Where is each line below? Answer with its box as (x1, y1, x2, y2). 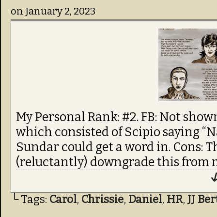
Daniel (128, 193, 162, 206)
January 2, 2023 (25, 5, 95, 17)
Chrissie (81, 193, 124, 206)
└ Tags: (11, 193, 49, 206)
